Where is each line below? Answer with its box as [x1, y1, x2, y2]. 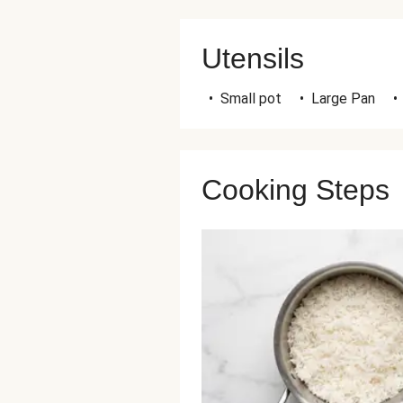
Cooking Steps [201, 174, 390, 206]
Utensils [201, 42, 304, 75]
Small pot [220, 90, 282, 107]
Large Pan [311, 90, 375, 107]
